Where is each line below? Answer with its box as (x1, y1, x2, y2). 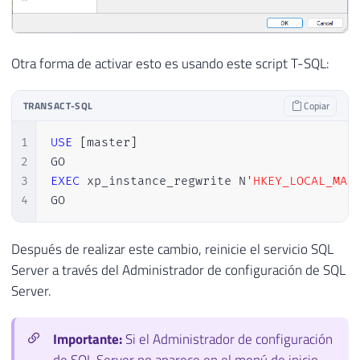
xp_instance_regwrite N (79, 173, 246, 189)
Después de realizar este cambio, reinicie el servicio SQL (11, 239, 333, 260)
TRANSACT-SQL (22, 98, 94, 114)
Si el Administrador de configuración (125, 328, 333, 350)
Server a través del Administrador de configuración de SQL (11, 260, 346, 281)
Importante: (53, 328, 125, 350)
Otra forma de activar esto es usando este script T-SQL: (11, 53, 329, 75)
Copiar (301, 98, 329, 114)
